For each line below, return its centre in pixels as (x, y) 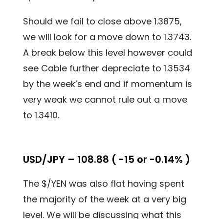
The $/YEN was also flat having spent (104, 184)
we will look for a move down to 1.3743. (107, 37)
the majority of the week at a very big (105, 199)
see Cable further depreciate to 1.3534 (107, 68)
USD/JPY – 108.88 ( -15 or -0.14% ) (107, 160)
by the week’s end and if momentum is (108, 84)
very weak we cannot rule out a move (105, 100)
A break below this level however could (108, 53)
